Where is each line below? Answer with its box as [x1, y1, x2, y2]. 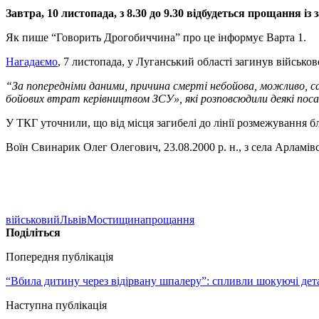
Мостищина [87, 213, 145, 226]
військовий [6, 213, 60, 226]
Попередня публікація [6, 250, 113, 263]
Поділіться [6, 226, 61, 239]
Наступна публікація [6, 298, 107, 311]
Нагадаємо [6, 55, 58, 68]
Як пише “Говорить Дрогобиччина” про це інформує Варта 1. [6, 31, 306, 43]
